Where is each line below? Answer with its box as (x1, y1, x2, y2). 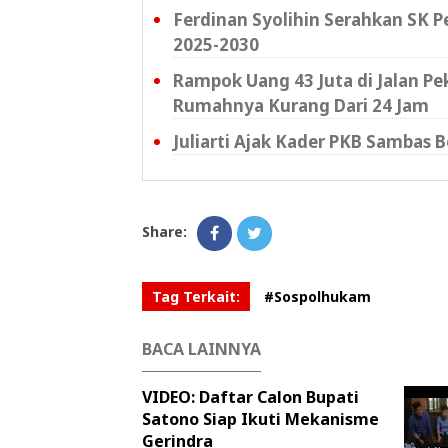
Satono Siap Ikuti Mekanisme (142, 408, 379, 430)
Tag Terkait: (152, 287, 240, 306)
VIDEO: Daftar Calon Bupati (142, 386, 359, 408)
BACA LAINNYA (142, 338, 261, 360)
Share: (142, 222, 187, 241)
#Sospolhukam (264, 287, 371, 306)
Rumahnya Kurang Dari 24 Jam (173, 94, 429, 117)
